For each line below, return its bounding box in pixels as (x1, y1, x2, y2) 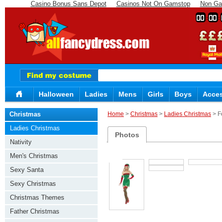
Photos (115, 131, 140, 139)
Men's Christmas (10, 152, 58, 160)
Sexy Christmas (10, 180, 56, 187)
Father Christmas (10, 208, 59, 215)
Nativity (10, 138, 32, 146)
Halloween (39, 90, 74, 98)
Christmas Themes (10, 194, 64, 201)
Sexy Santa (10, 166, 44, 173)
